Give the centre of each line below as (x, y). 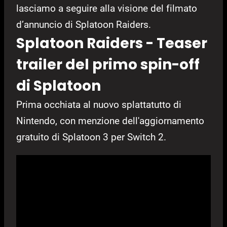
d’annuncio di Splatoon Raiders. (84, 25)
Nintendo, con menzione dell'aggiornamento (110, 121)
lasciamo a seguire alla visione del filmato (107, 9)
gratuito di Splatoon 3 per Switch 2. (91, 137)
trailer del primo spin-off (108, 65)
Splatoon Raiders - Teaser (112, 44)
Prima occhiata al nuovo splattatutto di (99, 105)
